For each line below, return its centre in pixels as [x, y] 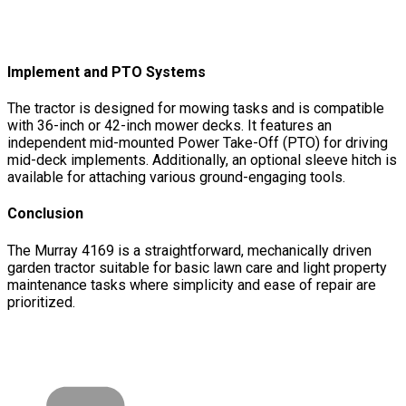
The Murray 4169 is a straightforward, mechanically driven [189, 250]
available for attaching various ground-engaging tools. [176, 177]
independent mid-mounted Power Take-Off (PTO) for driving [198, 143]
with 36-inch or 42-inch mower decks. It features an [169, 126]
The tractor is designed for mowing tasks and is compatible [196, 108]
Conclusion [45, 214]
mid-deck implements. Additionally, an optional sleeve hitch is [202, 160]
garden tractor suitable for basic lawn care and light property [197, 267]
